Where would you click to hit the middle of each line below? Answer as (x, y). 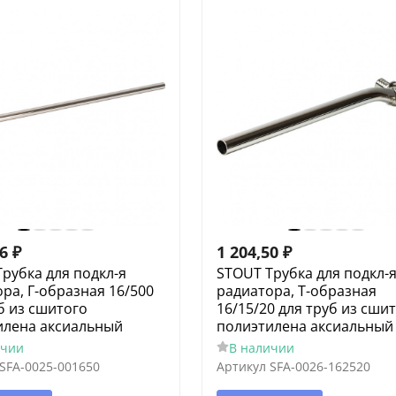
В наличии (261, 347)
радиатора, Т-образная (296, 290)
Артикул (241, 366)
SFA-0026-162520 (320, 366)
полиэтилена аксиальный (305, 326)
